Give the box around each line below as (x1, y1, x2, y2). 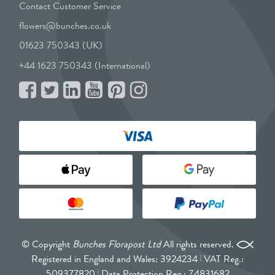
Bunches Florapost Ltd (72, 237, 161, 252)
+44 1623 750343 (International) (19, 58, 151, 72)
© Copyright (21, 237, 73, 252)
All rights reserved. (161, 237, 234, 252)
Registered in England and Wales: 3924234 (31, 252, 200, 266)
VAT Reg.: (201, 252, 244, 266)
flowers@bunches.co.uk (19, 18, 112, 33)
